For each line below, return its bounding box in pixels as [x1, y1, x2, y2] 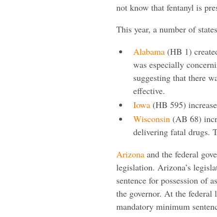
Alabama [133, 45, 165, 57]
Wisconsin [133, 112, 170, 124]
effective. [133, 84, 165, 96]
